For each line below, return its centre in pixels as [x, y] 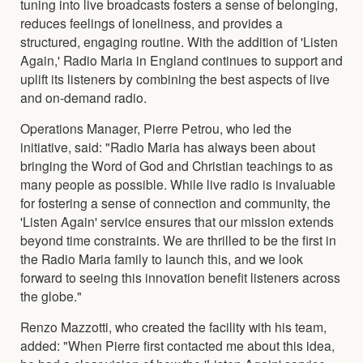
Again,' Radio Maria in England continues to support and [181, 60]
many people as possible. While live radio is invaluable [178, 184]
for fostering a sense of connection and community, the [175, 202]
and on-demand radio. [83, 97]
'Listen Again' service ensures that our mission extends [177, 221]
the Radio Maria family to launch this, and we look [162, 258]
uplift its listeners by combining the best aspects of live [175, 78]
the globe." [51, 295]
